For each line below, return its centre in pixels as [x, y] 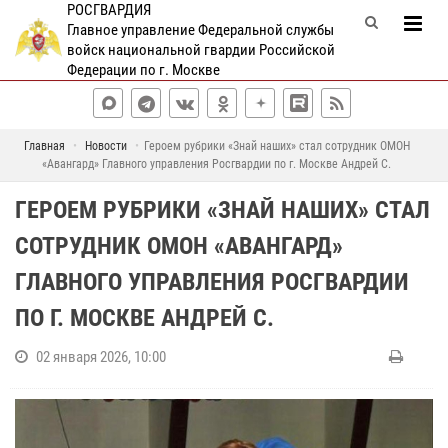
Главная [44, 146]
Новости [105, 146]
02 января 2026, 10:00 [101, 357]
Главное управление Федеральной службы [200, 30]
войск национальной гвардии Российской [200, 50]
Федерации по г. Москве [143, 70]
